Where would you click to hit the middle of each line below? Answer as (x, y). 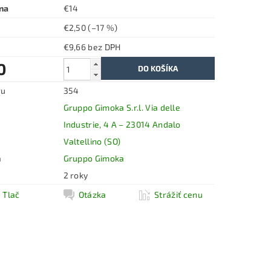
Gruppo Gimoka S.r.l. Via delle (122, 107)
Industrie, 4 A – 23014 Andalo (122, 124)
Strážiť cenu (178, 194)
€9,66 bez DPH (104, 47)
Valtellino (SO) (92, 141)
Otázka (92, 194)
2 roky (76, 175)
